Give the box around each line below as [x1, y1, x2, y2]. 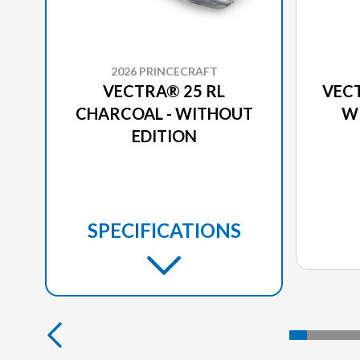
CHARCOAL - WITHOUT [75, 103, 253, 123]
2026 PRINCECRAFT [110, 63, 218, 78]
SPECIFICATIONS [87, 218, 241, 242]
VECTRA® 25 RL [103, 80, 225, 100]
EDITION [131, 125, 197, 145]
